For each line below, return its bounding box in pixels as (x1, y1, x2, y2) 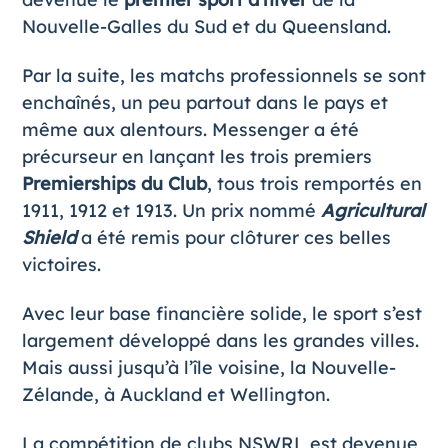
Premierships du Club (21, 172, 207, 195)
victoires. (21, 253, 101, 276)
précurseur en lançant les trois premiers (21, 145, 372, 168)
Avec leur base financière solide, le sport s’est (21, 302, 422, 325)
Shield (21, 226, 81, 249)
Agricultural (320, 199, 425, 222)
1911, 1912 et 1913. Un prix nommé (21, 199, 321, 222)
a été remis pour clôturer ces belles (80, 226, 391, 249)
